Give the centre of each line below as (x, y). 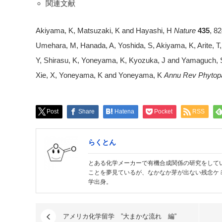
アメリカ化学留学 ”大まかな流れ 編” (120, 216)
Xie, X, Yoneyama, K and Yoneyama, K (100, 75)
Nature (185, 30)
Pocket (163, 111)
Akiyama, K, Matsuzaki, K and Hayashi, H (105, 30)
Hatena (124, 111)
